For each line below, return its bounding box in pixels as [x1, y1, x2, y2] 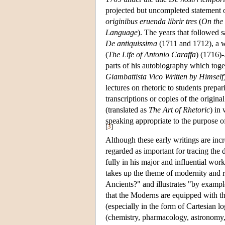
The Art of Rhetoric [149, 105, 210, 114]
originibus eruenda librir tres [105, 17, 197, 26]
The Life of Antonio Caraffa [108, 50, 196, 59]
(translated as [105, 105, 149, 114]
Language [105, 28, 138, 37]
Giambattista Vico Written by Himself [105, 72, 223, 81]
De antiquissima [105, 39, 157, 48]
